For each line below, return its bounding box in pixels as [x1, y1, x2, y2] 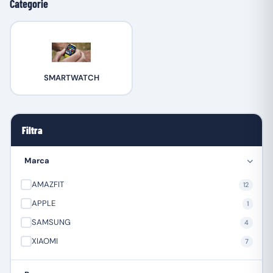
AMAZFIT [31, 179, 64, 190]
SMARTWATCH [43, 72, 99, 83]
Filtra [21, 124, 42, 136]
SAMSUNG [31, 217, 71, 227]
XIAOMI [31, 236, 58, 246]
